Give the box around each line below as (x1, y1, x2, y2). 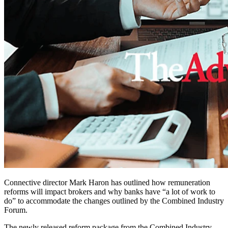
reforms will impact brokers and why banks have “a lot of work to (4, 187, 215, 196)
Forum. (4, 206, 27, 215)
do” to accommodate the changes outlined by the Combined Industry (4, 196, 224, 206)
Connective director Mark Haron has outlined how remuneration (4, 178, 210, 187)
